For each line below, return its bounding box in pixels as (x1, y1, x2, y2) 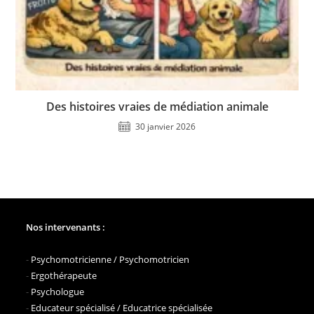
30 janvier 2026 (135, 121, 196, 133)
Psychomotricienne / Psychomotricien (31, 253, 190, 266)
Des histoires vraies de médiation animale (46, 99, 268, 115)
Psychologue (31, 285, 85, 299)
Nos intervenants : (26, 221, 106, 234)
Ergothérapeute (31, 269, 97, 282)
